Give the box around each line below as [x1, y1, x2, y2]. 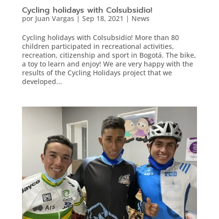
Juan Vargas [35, 13, 74, 23]
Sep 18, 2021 [82, 13, 124, 23]
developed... [22, 76, 62, 86]
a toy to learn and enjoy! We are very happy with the [22, 59, 193, 68]
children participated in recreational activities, [22, 41, 174, 51]
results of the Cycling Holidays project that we [22, 67, 172, 77]
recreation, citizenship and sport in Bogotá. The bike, [22, 50, 196, 60]
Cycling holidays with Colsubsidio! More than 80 [22, 32, 179, 42]
